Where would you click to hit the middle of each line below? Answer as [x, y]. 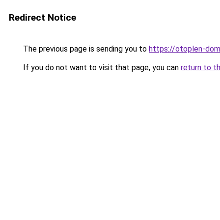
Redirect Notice [42, 17]
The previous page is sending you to [85, 49]
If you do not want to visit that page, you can [101, 68]
